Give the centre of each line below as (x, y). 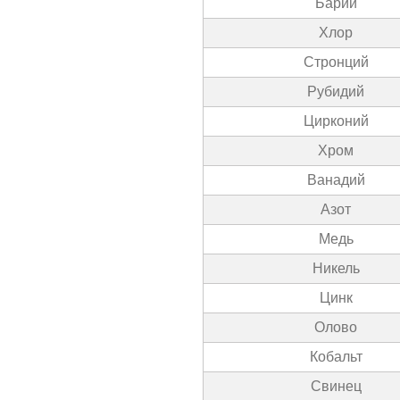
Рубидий (336, 92)
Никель (336, 268)
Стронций (336, 62)
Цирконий (336, 121)
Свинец (336, 386)
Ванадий (336, 180)
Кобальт (336, 357)
